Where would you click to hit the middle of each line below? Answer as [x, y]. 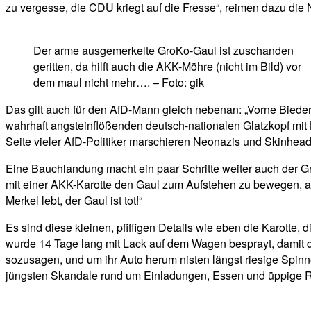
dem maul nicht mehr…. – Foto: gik [119, 83]
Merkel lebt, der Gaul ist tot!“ [74, 201]
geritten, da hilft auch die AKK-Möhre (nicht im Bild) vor [167, 67]
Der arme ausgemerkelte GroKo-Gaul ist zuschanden [163, 51]
